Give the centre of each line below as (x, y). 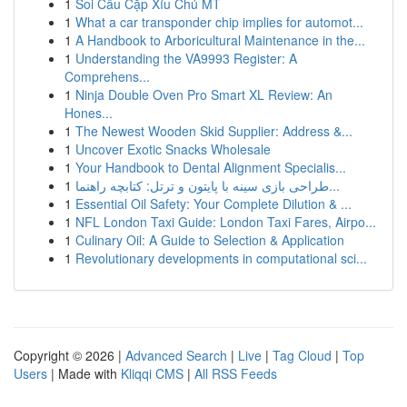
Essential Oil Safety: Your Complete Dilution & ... (213, 203)
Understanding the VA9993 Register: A (186, 58)
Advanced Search (176, 355)
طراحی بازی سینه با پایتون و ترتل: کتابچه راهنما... (334, 185)
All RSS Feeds (236, 373)
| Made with (84, 373)
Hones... (89, 113)
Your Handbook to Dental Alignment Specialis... (211, 167)
